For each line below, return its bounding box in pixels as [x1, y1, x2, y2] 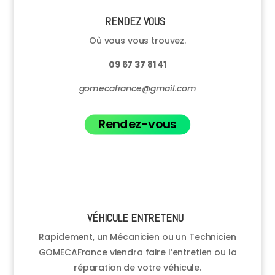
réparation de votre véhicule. [74, 261, 201, 274]
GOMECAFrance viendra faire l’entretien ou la [38, 246, 237, 258]
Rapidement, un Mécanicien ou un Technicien [39, 230, 236, 243]
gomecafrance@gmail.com [79, 82, 196, 95]
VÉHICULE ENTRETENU [87, 210, 184, 225]
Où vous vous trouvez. [88, 34, 187, 47]
